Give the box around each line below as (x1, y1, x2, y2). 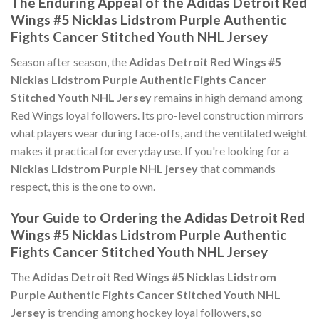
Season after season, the (11, 54, 129, 68)
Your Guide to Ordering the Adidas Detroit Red (11, 209, 305, 226)
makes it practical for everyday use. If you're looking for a (11, 143, 289, 157)
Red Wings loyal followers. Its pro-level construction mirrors (11, 108, 303, 122)
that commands (198, 161, 276, 175)
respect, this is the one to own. (11, 179, 155, 193)
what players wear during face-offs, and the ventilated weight (11, 125, 307, 140)
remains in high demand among (152, 90, 303, 104)
